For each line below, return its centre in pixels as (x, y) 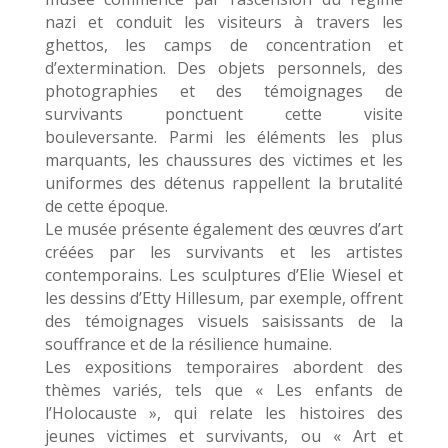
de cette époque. (106, 206)
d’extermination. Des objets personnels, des (224, 68)
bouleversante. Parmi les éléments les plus (224, 137)
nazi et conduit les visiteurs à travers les (224, 22)
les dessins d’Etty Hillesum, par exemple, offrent (224, 298)
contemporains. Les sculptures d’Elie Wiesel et (224, 275)
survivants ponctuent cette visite (224, 114)
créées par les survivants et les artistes (224, 252)
